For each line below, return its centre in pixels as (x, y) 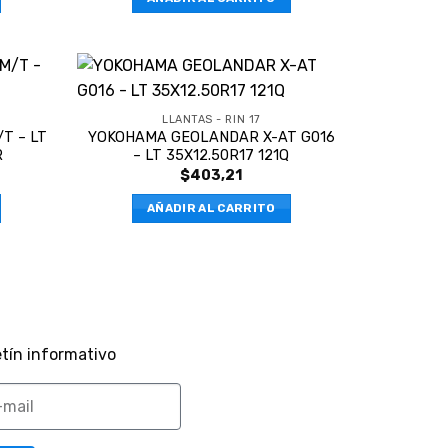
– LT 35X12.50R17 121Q (211, 156)
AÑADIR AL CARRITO (211, 208)
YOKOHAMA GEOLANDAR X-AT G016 (211, 138)
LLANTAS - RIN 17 (211, 120)
